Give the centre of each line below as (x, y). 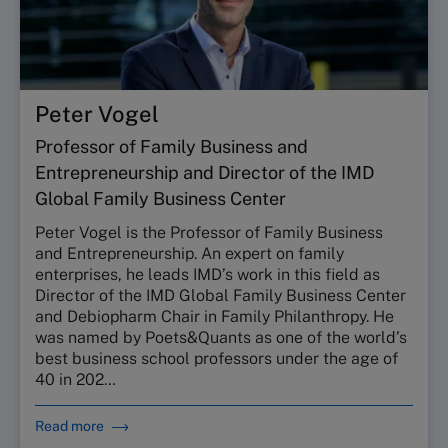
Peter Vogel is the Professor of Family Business (209, 232)
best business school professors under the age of (216, 358)
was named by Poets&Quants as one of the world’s (221, 337)
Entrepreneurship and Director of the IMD (204, 172)
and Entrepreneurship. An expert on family (189, 253)
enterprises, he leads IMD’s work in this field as (207, 274)
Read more (69, 426)
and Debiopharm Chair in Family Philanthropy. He (214, 316)
